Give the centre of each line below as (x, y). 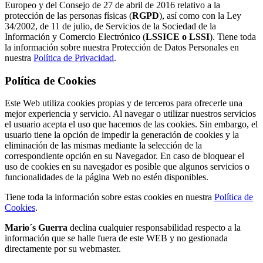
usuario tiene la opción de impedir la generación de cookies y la (122, 135)
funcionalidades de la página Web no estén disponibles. (107, 177)
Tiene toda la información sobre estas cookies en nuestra (109, 197)
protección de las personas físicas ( (68, 15)
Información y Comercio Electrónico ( (75, 36)
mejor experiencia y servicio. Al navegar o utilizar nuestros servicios (130, 114)
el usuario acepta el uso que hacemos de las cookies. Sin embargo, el (131, 124)
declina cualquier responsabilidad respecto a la (154, 228)
